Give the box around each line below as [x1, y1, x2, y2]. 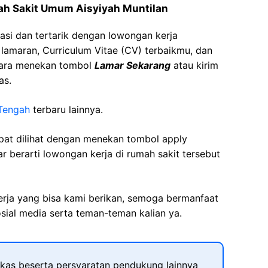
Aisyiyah [76, 2, 120, 14]
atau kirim [170, 59, 218, 71]
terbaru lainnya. [33, 103, 103, 115]
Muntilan [123, 2, 168, 14]
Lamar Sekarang [95, 59, 170, 71]
